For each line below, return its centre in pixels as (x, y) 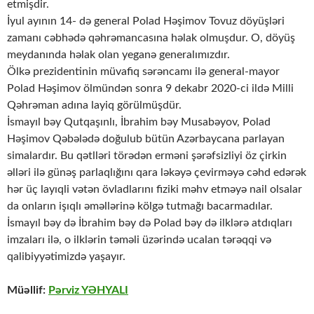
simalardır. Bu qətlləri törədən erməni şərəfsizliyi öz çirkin (147, 156)
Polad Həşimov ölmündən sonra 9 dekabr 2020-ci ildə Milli (150, 89)
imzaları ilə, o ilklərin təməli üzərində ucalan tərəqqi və (139, 240)
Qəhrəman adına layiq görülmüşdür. (94, 105)
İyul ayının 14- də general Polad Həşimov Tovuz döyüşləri (146, 21)
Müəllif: (28, 291)
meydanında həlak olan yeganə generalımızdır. (118, 55)
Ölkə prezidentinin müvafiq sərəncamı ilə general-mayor (143, 72)
